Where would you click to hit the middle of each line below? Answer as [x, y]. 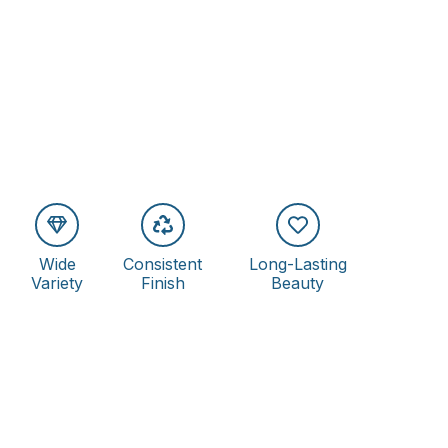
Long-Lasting [297, 263]
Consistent [163, 263]
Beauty [298, 282]
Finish [162, 282]
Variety [57, 282]
